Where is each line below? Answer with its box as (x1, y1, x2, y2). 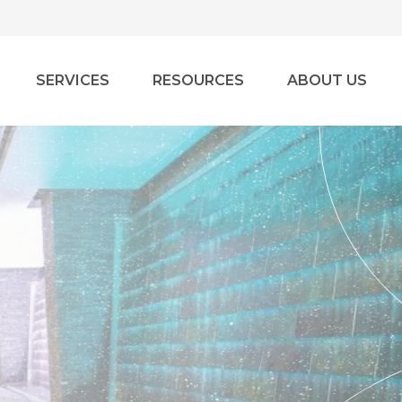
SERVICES (36, 72, 109, 89)
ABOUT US (287, 72, 367, 89)
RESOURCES (153, 72, 244, 89)
